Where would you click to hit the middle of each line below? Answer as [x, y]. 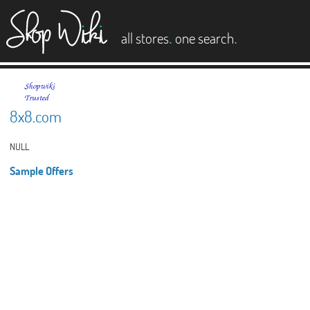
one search [204, 38]
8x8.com [35, 116]
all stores [145, 38]
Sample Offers [41, 170]
